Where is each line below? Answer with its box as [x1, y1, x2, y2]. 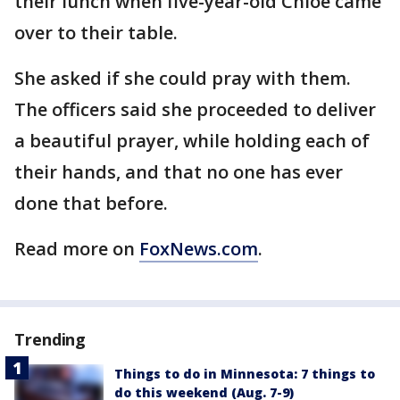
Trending [14, 329, 87, 351]
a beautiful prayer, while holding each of [14, 129, 370, 154]
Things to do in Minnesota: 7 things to [114, 365, 375, 383]
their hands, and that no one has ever [14, 160, 343, 185]
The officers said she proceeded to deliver [14, 97, 376, 122]
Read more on [14, 237, 139, 262]
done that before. [14, 191, 168, 216]
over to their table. [14, 21, 178, 46]
